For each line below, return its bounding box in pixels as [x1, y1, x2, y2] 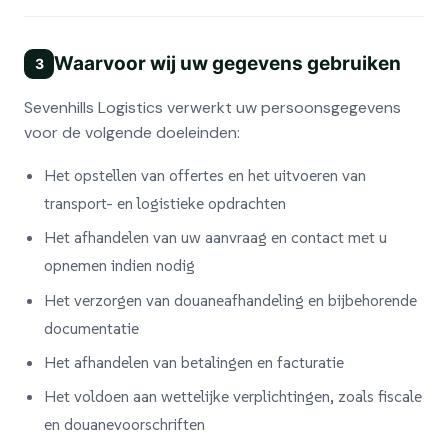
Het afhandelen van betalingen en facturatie [44, 352, 344, 373]
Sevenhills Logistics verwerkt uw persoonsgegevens [24, 96, 401, 118]
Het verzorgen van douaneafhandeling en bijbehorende [44, 289, 417, 310]
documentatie [44, 317, 139, 338]
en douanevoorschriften [44, 414, 205, 435]
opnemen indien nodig [44, 255, 195, 276]
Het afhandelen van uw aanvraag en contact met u [44, 227, 387, 248]
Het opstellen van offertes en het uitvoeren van [44, 164, 366, 185]
